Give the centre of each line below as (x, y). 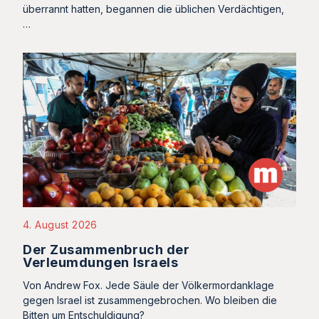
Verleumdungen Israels (101, 262)
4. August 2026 (60, 224)
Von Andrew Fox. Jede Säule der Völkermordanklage (148, 285)
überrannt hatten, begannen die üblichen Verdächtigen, (153, 9)
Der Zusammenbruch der (106, 249)
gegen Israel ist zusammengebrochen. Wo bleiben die (150, 300)
